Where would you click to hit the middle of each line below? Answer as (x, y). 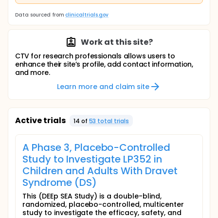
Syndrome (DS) (60, 182)
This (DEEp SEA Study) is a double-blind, (92, 196)
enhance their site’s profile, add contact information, (104, 64)
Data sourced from (40, 15)
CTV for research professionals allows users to (95, 56)
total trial (111, 121)
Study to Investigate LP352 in (92, 159)
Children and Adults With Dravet (100, 171)
